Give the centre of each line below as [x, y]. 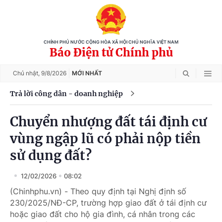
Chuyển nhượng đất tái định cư [109, 122]
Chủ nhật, [27, 73]
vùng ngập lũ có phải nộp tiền [105, 139]
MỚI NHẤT [87, 73]
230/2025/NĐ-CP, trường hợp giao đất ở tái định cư [108, 203]
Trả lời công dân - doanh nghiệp [66, 93]
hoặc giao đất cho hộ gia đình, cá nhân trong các [103, 214]
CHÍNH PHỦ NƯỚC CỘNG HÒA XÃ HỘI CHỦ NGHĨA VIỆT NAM [111, 42]
